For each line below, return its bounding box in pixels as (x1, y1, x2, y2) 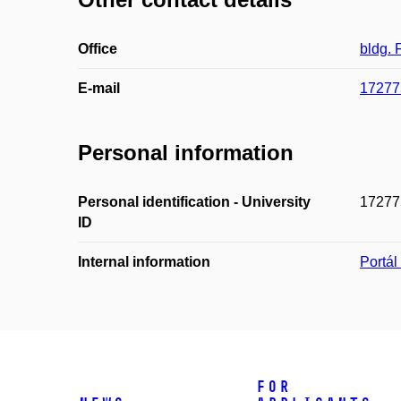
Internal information (78, 254, 210, 270)
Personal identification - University (78, 194, 311, 210)
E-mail (78, 80, 120, 96)
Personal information (78, 141, 294, 166)
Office (78, 40, 117, 56)
